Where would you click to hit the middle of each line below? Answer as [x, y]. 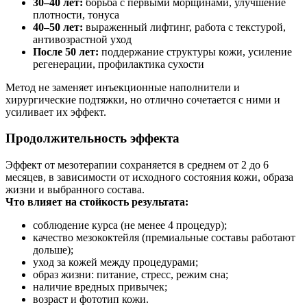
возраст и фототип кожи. [91, 299]
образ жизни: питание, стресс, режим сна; [131, 275]
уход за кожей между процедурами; [115, 262]
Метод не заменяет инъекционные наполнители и [123, 87]
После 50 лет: [66, 51]
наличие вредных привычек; [100, 287]
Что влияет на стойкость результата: [97, 202]
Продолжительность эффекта [93, 138]
